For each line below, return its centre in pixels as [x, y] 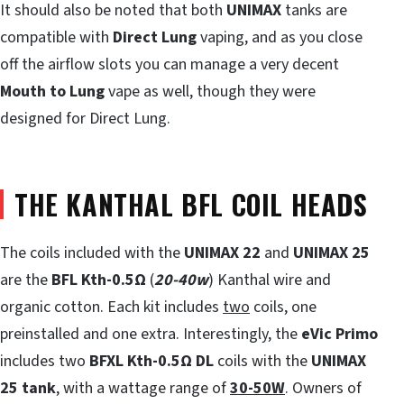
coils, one [283, 307]
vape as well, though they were [210, 92]
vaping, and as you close [280, 38]
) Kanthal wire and [270, 280]
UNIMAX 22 [222, 252]
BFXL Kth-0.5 [135, 361]
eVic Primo [340, 334]
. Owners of [323, 388]
